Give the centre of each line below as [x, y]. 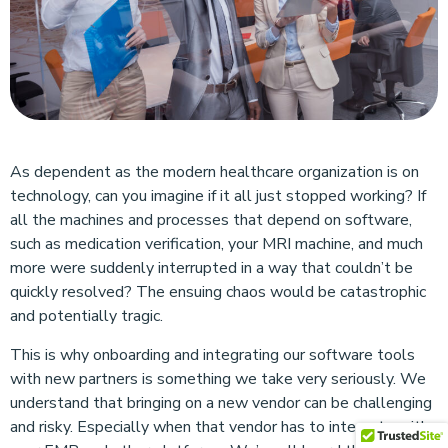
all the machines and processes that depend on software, [211, 219]
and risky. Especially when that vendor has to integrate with [219, 426]
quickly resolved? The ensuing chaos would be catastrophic [218, 291]
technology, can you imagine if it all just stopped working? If [218, 195]
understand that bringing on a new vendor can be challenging [221, 402]
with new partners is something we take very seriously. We [218, 378]
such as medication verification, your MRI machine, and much [216, 243]
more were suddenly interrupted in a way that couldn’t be [211, 267]
